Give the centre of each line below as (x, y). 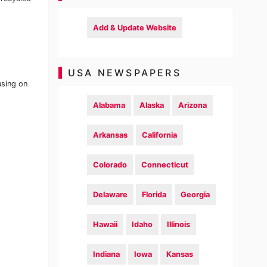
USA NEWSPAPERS (126, 73)
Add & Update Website (135, 28)
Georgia (195, 195)
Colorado (110, 165)
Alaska (152, 105)
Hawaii (105, 224)
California (160, 135)
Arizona (193, 105)
